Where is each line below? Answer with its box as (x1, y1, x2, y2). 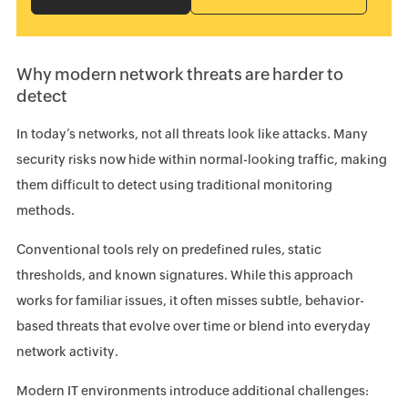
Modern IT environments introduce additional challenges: (15, 383, 369, 398)
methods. (15, 203, 75, 218)
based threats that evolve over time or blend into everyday (15, 319, 371, 333)
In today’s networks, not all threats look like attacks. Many (15, 127, 368, 141)
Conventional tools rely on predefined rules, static (15, 242, 321, 257)
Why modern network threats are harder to (15, 65, 343, 84)
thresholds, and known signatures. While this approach (15, 268, 353, 282)
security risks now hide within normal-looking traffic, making (15, 152, 387, 167)
